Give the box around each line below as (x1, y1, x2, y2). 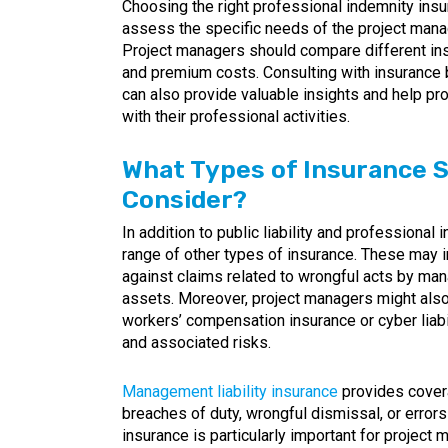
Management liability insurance (122, 382, 338, 401)
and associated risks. (122, 333, 271, 352)
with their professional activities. (122, 107, 350, 126)
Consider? (122, 185, 247, 214)
